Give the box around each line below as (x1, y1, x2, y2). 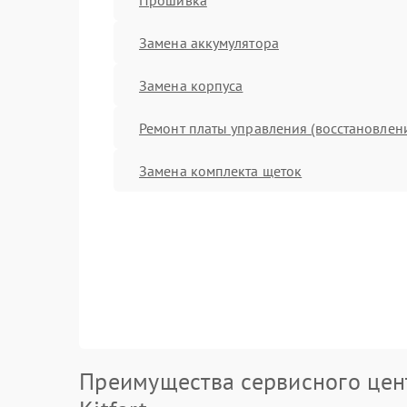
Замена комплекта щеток (139, 161, 303, 180)
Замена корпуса (139, 75, 243, 94)
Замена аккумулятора (139, 33, 279, 52)
